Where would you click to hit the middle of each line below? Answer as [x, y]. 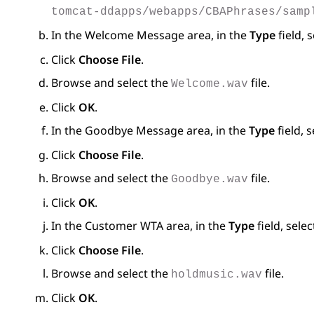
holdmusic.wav [217, 275]
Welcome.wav [210, 84]
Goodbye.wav [210, 180]
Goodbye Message [134, 131]
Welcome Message [135, 35]
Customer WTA [124, 226]
